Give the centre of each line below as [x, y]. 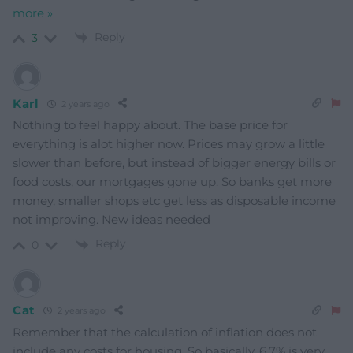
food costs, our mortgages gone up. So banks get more [172, 182]
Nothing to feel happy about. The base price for [150, 125]
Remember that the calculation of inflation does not [165, 332]
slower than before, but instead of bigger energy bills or [174, 163]
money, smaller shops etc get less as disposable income [174, 201]
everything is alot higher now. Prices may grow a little [169, 144]
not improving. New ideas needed [111, 220]
